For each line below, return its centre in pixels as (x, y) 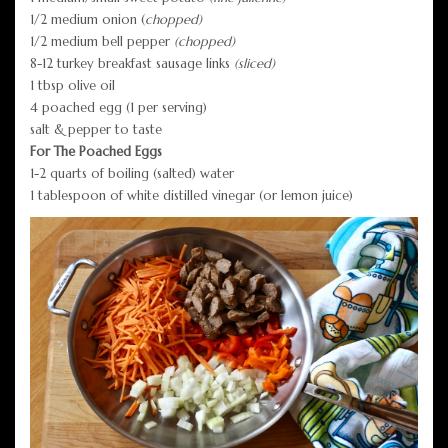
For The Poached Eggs (96, 152)
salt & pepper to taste (96, 130)
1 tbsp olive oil (72, 86)
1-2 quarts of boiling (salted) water (132, 174)
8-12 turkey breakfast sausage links (132, 64)
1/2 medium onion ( (87, 20)
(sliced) (254, 64)
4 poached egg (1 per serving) (118, 108)
